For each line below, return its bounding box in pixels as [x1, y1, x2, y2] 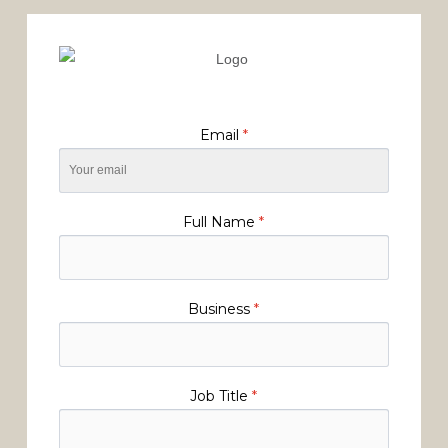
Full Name [183, 212, 260, 231]
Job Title [190, 386, 253, 405]
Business [188, 299, 255, 318]
